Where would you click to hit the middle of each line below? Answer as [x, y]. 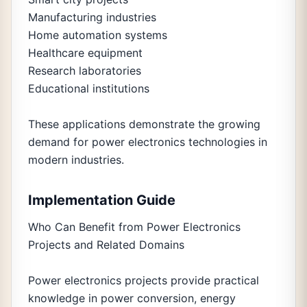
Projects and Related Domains [106, 245]
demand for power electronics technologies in [148, 142]
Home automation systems [98, 35]
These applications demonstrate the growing [144, 124]
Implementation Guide [102, 200]
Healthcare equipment [85, 53]
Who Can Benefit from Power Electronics [134, 227]
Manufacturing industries [92, 17]
